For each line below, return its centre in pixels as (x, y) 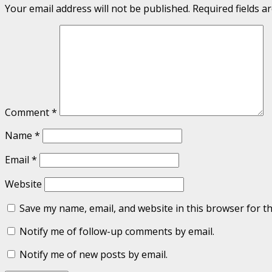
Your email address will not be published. (97, 9)
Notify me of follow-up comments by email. (117, 232)
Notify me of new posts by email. (93, 255)
